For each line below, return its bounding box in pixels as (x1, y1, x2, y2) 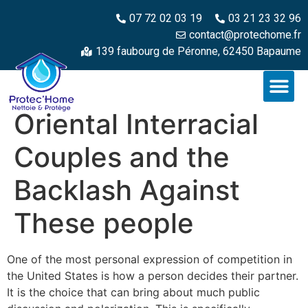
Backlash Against (14, 173, 240, 207)
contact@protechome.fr (189, 28, 301, 41)
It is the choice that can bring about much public (7, 285, 260, 299)
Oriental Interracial (14, 107, 258, 141)
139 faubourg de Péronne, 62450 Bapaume (96, 45, 301, 58)
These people (14, 206, 194, 240)
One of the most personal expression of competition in (7, 252, 292, 266)
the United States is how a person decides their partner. (7, 269, 298, 283)
